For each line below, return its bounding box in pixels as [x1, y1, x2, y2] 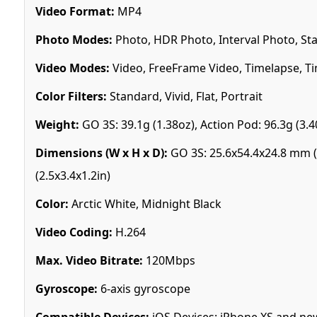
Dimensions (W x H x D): [35, 144, 168, 161]
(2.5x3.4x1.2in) [35, 167, 110, 183]
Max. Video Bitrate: [35, 252, 143, 268]
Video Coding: [35, 224, 113, 240]
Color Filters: [35, 88, 107, 104]
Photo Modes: [35, 31, 113, 47]
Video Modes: [35, 59, 110, 76]
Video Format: [35, 3, 115, 19]
